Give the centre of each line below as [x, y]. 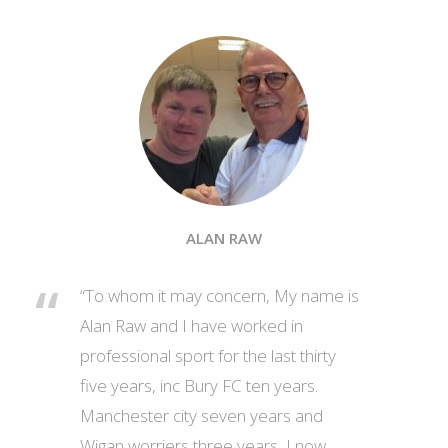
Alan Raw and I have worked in [191, 325]
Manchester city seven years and [201, 415]
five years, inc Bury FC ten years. [199, 385]
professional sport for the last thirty [208, 355]
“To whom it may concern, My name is [219, 295]
